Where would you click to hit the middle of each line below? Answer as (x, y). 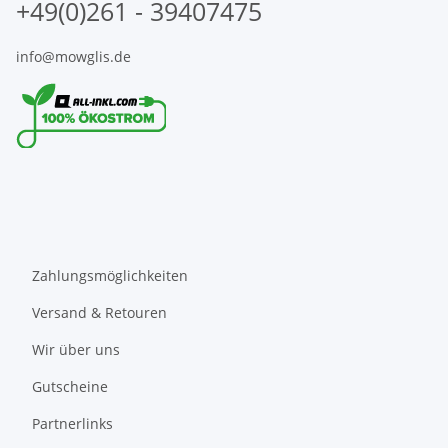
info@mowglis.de (73, 56)
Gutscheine (70, 387)
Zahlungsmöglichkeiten (110, 276)
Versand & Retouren (99, 313)
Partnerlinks (72, 424)
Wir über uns (76, 350)
